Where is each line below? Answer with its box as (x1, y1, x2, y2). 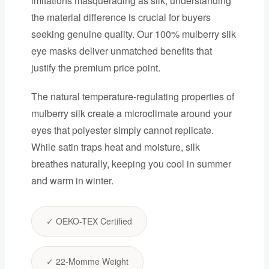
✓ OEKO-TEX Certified (46, 214, 132, 227)
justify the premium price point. (31, 60, 160, 74)
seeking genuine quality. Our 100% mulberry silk (31, 26, 236, 41)
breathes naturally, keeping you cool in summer (31, 156, 231, 171)
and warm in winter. (31, 173, 113, 187)
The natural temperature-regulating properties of (31, 89, 234, 103)
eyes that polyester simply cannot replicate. (31, 122, 214, 137)
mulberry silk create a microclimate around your (31, 106, 232, 120)
